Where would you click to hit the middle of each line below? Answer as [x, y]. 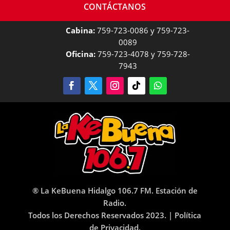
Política [188, 215]
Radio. [115, 203]
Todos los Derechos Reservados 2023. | [102, 215]
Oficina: [80, 54]
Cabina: [81, 31]
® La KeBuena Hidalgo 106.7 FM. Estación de [115, 191]
